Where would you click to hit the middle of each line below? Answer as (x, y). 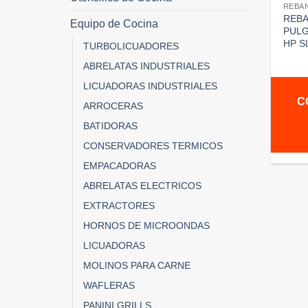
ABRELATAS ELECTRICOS (142, 185)
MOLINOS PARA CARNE (137, 265)
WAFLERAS (109, 285)
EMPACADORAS (120, 165)
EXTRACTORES (119, 205)
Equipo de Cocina (114, 23)
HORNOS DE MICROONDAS (146, 225)
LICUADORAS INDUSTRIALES (150, 86)
